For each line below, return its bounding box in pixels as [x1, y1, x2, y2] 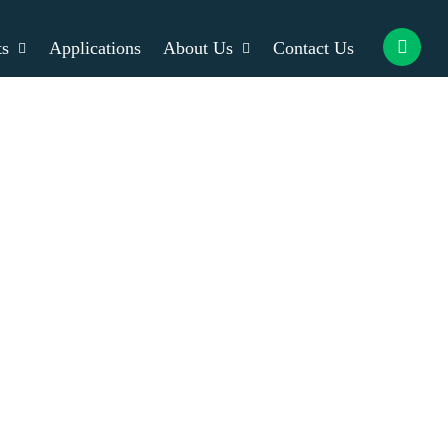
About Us [163, 38, 233, 58]
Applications [49, 38, 141, 58]
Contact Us [273, 38, 354, 58]
